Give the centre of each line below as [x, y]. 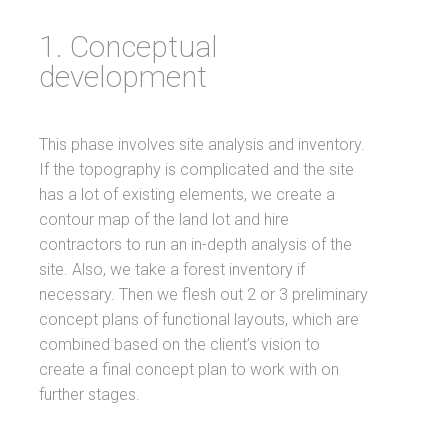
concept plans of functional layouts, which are [199, 319]
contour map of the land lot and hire [164, 219]
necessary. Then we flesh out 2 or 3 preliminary [204, 294]
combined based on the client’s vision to [180, 344]
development [123, 76]
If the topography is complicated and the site [197, 169]
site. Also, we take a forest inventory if [172, 269]
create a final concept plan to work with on [189, 369]
